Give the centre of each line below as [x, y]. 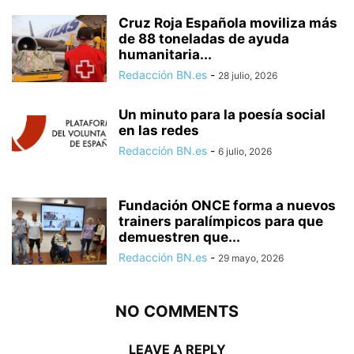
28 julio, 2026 [248, 75]
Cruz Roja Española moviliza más [228, 23]
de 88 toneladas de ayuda [204, 38]
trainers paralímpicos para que [221, 221]
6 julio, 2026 [245, 151]
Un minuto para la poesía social [222, 114]
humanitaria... [165, 54]
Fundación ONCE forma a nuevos [227, 205]
